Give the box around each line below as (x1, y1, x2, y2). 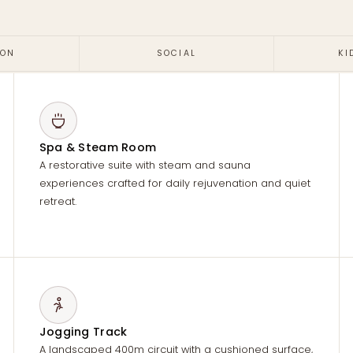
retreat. (39, 195, 76, 209)
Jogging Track (39, 324, 128, 340)
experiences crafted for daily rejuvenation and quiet (39, 176, 310, 191)
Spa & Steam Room (39, 139, 157, 156)
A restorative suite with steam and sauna (39, 158, 251, 173)
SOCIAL (157, 47, 196, 60)
